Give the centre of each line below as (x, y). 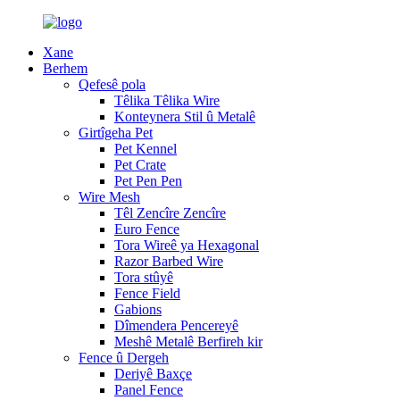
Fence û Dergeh (124, 358)
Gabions (138, 309)
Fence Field (147, 293)
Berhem (65, 68)
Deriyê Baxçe (153, 374)
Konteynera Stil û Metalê (185, 117)
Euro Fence (147, 229)
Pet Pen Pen (148, 181)
